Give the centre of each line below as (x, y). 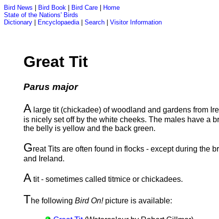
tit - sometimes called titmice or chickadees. (107, 179)
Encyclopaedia (58, 22)
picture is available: (138, 200)
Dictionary (18, 22)
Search (95, 22)
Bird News (18, 8)
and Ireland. (44, 158)
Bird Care (85, 8)
